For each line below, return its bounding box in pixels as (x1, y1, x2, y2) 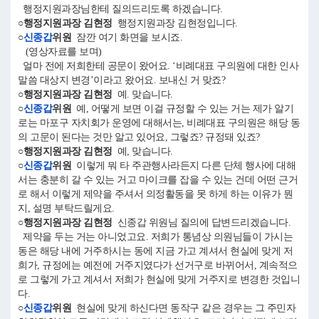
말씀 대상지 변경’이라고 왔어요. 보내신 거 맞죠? (18, 75, 230, 85)
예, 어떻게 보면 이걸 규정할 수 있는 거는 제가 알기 (71, 103, 293, 114)
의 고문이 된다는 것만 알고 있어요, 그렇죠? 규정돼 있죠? (18, 132, 265, 142)
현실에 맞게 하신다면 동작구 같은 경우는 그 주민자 (71, 303, 296, 313)
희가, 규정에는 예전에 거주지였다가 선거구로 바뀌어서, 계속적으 (18, 260, 298, 271)
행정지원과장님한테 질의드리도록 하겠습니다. (18, 4, 228, 14)
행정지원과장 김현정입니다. (112, 18, 238, 28)
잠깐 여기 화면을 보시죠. (71, 32, 187, 43)
